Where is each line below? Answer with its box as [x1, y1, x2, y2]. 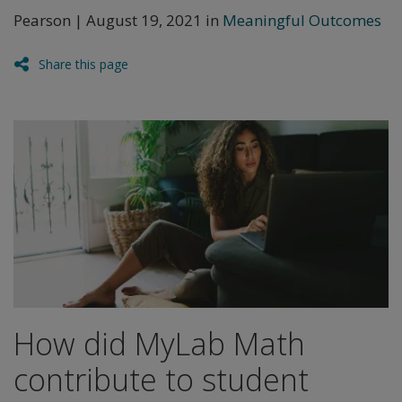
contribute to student [13, 359, 309, 400]
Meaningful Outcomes [223, 10, 381, 31]
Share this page [39, 56, 128, 73]
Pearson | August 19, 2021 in [13, 10, 223, 31]
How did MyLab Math [13, 323, 305, 364]
